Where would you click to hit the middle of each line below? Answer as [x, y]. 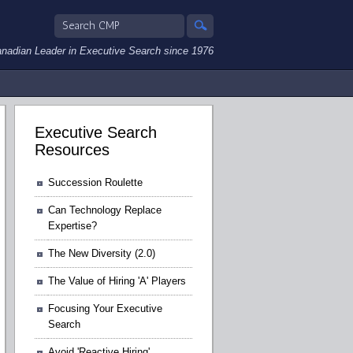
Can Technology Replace [105, 210]
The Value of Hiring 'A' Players [117, 281]
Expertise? [72, 225]
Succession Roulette [95, 182]
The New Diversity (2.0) [102, 253]
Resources [72, 150]
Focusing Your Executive [105, 308]
